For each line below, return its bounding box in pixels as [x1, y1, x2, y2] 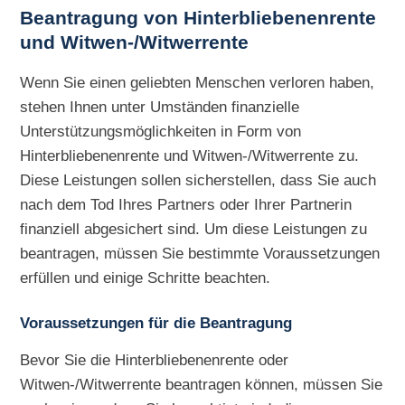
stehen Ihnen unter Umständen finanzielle [20, 98, 300, 117]
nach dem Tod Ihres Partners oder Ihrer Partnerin [20, 195, 353, 214]
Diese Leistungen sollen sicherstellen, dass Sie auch [20, 171, 377, 190]
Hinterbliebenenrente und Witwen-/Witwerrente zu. [20, 146, 360, 165]
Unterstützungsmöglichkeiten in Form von [20, 122, 302, 141]
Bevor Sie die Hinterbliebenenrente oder [20, 351, 289, 370]
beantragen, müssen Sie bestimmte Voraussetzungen [20, 244, 381, 263]
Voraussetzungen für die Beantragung [20, 315, 293, 333]
